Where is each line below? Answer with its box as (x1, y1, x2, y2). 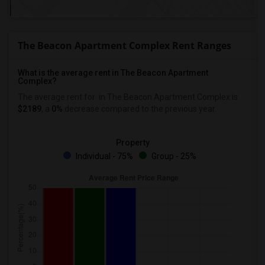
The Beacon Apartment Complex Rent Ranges (18, 39, 231, 52)
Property (115, 138, 150, 147)
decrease (63, 104, 99, 114)
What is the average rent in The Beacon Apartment (18, 68, 208, 77)
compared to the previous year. (99, 104, 216, 114)
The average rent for (18, 92, 97, 102)
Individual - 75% (73, 151, 133, 161)
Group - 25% (149, 151, 196, 161)
